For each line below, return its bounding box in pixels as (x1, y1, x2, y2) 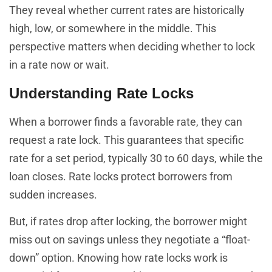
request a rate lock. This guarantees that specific (9, 133, 243, 146)
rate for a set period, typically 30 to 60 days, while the (9, 151, 263, 165)
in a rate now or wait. (9, 58, 109, 72)
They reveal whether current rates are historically (9, 4, 245, 17)
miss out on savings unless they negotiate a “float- (9, 233, 250, 246)
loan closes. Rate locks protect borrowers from (9, 169, 233, 183)
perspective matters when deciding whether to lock (9, 40, 255, 53)
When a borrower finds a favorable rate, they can (9, 115, 242, 128)
